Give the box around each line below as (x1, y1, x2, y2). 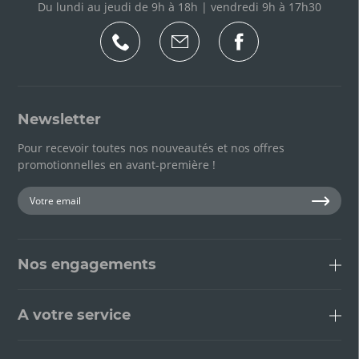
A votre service (18, 306, 131, 324)
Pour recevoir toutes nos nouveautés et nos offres (18, 140, 284, 155)
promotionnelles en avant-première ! (18, 157, 216, 172)
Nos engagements (18, 256, 156, 273)
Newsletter (18, 111, 101, 128)
